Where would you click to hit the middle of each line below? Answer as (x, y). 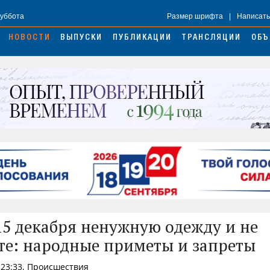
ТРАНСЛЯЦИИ (212, 38)
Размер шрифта (195, 17)
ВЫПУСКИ (82, 38)
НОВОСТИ (29, 38)
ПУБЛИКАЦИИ (142, 38)
